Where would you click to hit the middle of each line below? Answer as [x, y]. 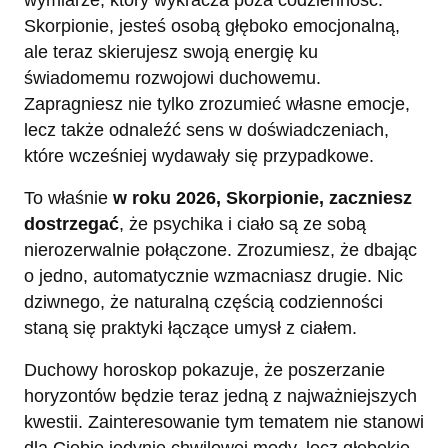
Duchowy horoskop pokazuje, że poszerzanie [204, 369]
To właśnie [68, 197]
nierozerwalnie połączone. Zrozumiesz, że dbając [220, 249]
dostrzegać [71, 223]
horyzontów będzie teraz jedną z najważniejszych [220, 395]
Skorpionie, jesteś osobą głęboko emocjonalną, [212, 25]
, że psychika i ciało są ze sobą [242, 223]
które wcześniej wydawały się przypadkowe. [199, 155]
